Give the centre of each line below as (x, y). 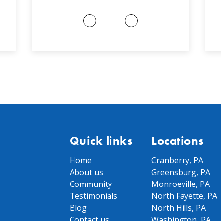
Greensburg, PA (181, 172)
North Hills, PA (179, 208)
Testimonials (93, 196)
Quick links (101, 140)
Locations (178, 140)
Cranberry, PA (178, 160)
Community (91, 184)
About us (86, 172)
